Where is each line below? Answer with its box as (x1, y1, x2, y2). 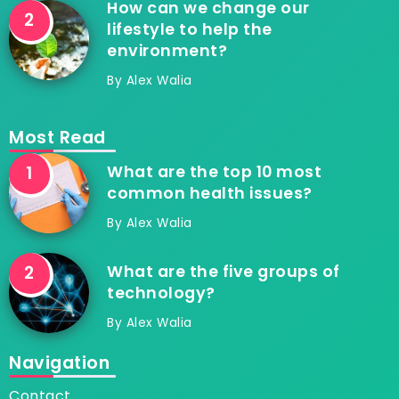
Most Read (9, 125, 106, 150)
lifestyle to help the (107, 18, 273, 40)
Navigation (9, 350, 110, 375)
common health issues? (107, 182, 313, 204)
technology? (107, 281, 216, 304)
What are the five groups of (107, 260, 340, 282)
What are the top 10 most (107, 160, 322, 183)
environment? (107, 39, 227, 61)
